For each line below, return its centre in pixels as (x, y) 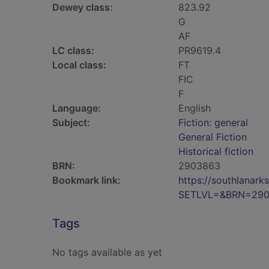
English (195, 108)
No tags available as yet (107, 252)
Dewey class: (83, 7)
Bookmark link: (86, 180)
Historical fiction (216, 151)
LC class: (73, 50)
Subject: (71, 122)
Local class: (79, 65)
